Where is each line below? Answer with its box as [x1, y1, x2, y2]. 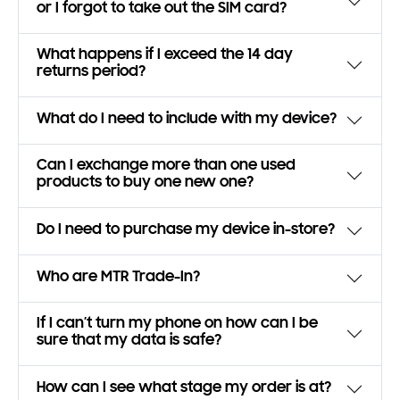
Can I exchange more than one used [37, 160, 296, 174]
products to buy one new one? [37, 177, 254, 191]
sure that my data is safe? [37, 335, 221, 349]
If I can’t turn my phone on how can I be [37, 318, 318, 332]
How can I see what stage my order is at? [37, 381, 331, 396]
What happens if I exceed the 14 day [37, 49, 293, 63]
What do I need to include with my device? [37, 112, 337, 128]
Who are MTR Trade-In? [37, 271, 200, 286]
